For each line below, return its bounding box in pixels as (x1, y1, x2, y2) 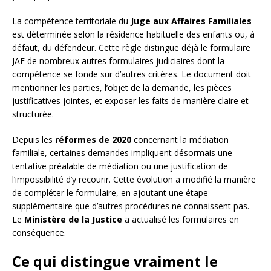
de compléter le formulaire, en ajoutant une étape (12, 187, 208, 199)
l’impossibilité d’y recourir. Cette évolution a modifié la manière (12, 174, 256, 186)
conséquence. (12, 227, 66, 239)
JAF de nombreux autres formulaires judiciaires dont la (12, 55, 224, 67)
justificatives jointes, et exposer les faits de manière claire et (12, 95, 249, 107)
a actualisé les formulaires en (122, 214, 239, 226)
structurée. (12, 108, 54, 120)
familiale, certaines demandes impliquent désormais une (12, 147, 232, 159)
